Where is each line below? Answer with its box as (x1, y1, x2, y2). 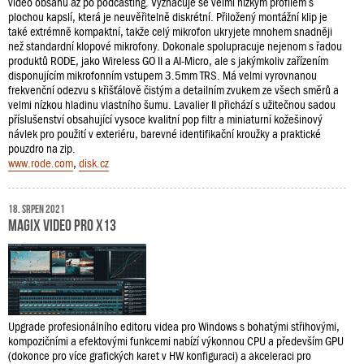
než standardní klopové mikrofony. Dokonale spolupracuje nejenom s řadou (8, 40, 342, 53)
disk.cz (79, 157, 109, 170)
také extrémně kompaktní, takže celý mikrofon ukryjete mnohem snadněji (8, 25, 332, 38)
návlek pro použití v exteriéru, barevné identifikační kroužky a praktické (8, 128, 321, 141)
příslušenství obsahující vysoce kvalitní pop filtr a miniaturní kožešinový (8, 113, 323, 126)
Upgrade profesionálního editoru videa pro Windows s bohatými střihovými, (8, 320, 340, 334)
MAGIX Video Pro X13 (8, 215, 116, 232)
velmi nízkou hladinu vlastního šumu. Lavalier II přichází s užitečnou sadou (8, 98, 336, 111)
